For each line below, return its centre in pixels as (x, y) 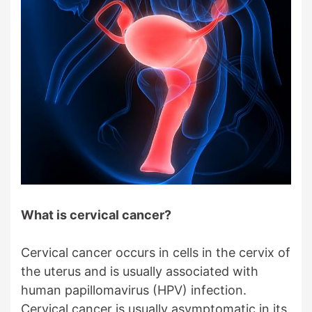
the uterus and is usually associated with (140, 271)
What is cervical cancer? (96, 214)
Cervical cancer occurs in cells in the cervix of (156, 252)
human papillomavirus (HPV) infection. (134, 290)
